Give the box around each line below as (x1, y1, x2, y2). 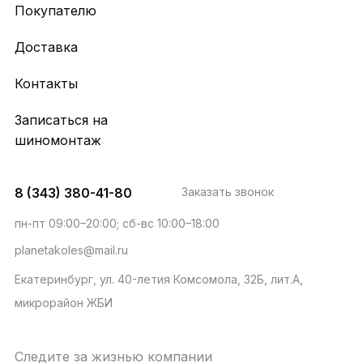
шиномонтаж (14, 132, 101, 149)
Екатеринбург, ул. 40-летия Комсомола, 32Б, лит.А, (14, 272, 303, 287)
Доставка (14, 39, 78, 56)
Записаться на (14, 112, 108, 129)
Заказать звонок (181, 185, 274, 199)
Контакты (14, 75, 78, 92)
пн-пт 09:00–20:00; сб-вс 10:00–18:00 (14, 216, 220, 231)
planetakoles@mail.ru (14, 243, 128, 258)
